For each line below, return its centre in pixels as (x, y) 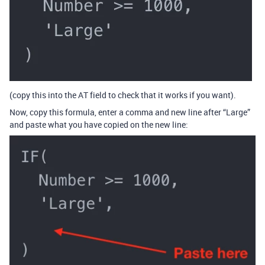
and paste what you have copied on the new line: (99, 125)
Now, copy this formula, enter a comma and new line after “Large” (130, 112)
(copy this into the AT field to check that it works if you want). (123, 95)
